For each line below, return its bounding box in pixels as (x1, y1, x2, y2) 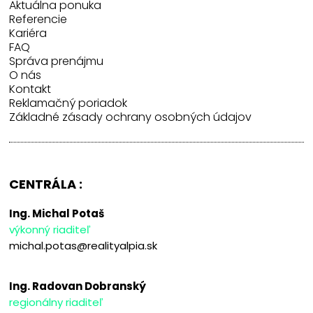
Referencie (9, 11, 68, 28)
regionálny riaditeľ (9, 295, 104, 310)
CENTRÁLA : (9, 175, 83, 194)
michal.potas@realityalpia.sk (9, 238, 158, 254)
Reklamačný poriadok (9, 95, 128, 112)
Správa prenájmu (9, 53, 104, 70)
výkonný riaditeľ (9, 222, 92, 238)
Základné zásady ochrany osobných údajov (9, 109, 252, 126)
